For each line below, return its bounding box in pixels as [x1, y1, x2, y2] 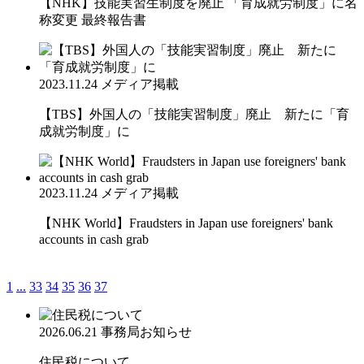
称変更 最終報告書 [39, 12, 146, 27]
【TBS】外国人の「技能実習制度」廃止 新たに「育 [39, 106, 349, 121]
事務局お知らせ [101, 324, 192, 339]
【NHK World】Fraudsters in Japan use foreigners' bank [39, 215, 333, 230]
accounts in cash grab [39, 232, 149, 246]
